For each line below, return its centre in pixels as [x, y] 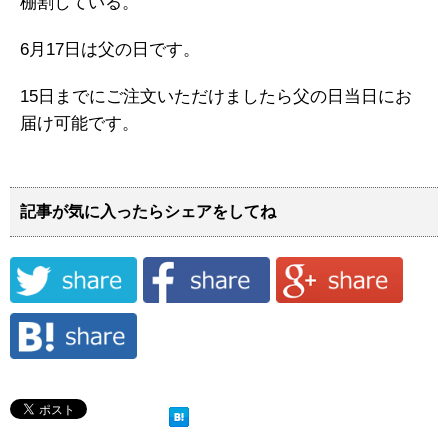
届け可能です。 [79, 124]
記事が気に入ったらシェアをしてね [148, 212]
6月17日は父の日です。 [110, 50]
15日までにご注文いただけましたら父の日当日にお [216, 97]
